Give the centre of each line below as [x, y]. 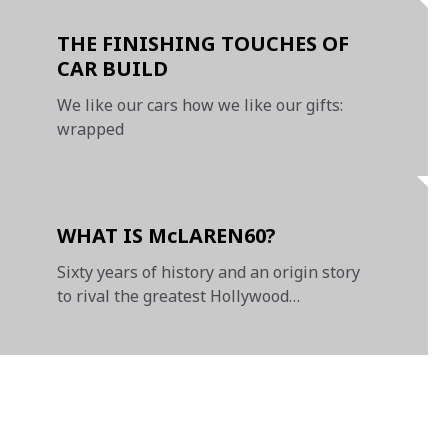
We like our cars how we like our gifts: [200, 105]
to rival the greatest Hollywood [173, 295]
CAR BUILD [113, 68]
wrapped [91, 129]
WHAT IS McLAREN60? [167, 235]
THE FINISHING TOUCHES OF [203, 43]
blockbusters [106, 319]
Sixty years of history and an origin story [209, 271]
